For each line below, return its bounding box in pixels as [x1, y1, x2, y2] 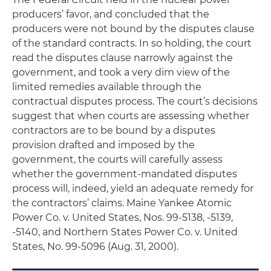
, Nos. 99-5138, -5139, [139, 212, 233, 223]
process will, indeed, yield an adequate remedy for [12, 183, 253, 194]
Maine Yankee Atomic [126, 197, 232, 209]
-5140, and [12, 226, 64, 238]
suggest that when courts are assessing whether [12, 110, 249, 122]
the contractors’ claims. [12, 197, 126, 209]
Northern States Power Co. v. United [64, 226, 238, 238]
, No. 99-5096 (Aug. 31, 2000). [43, 241, 178, 252]
